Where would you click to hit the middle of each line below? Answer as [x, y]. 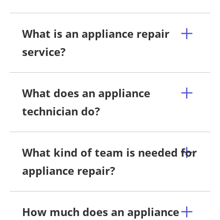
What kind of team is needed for [110, 152]
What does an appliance [86, 93]
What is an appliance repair [96, 33]
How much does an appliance [101, 211]
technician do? [61, 111]
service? [44, 51]
